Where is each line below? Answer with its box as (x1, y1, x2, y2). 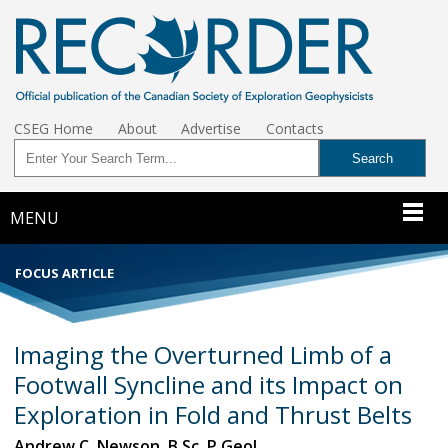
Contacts (266, 119, 325, 138)
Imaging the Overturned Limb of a (14, 337, 392, 371)
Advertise (181, 119, 242, 138)
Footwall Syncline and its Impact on (14, 367, 403, 401)
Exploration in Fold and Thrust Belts (14, 397, 412, 431)
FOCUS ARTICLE (14, 263, 114, 282)
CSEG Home (14, 119, 93, 138)
